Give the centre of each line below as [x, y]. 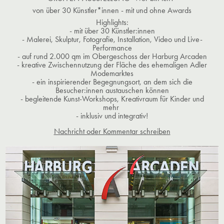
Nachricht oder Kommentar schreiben [112, 131]
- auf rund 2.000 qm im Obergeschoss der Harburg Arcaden [112, 56]
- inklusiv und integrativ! [112, 115]
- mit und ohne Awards [156, 10]
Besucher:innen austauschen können [112, 90]
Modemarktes [112, 73]
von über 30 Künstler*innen [77, 10]
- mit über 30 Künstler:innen [112, 30]
